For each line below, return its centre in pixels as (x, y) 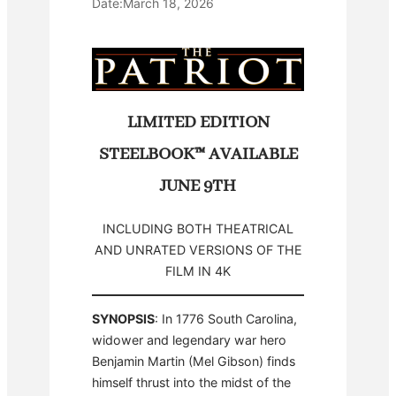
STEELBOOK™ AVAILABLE (198, 154)
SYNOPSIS (123, 319)
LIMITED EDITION (198, 122)
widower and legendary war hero (189, 340)
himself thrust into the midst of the (191, 382)
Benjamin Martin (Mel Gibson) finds (194, 361)
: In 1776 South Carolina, (226, 319)
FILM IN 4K (198, 270)
